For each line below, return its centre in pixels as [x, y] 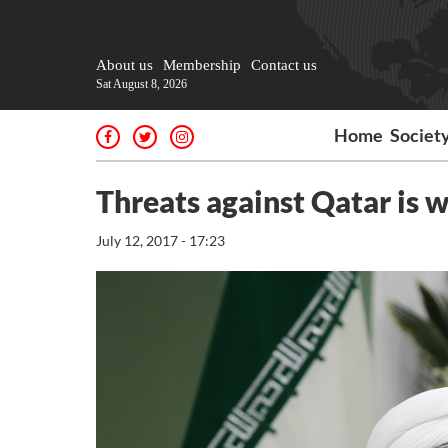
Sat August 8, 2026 [141, 84]
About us [124, 65]
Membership [202, 65]
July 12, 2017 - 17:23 [160, 240]
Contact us [284, 65]
